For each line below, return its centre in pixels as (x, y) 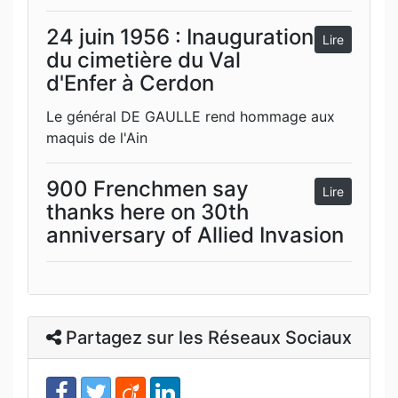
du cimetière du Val (143, 60)
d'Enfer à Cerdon (130, 83)
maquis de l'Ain (97, 137)
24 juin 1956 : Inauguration (180, 36)
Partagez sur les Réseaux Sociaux (207, 337)
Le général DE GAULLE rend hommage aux (191, 116)
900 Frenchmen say (147, 188)
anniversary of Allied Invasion (195, 235)
